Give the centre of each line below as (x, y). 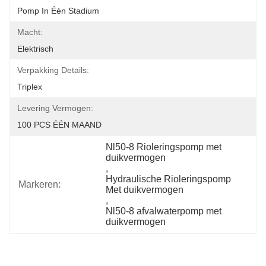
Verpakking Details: (53, 70)
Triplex (30, 87)
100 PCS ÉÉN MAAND (59, 125)
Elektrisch (35, 49)
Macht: (30, 32)
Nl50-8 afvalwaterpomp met (164, 211)
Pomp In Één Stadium (58, 11)
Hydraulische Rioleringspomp (169, 179)
